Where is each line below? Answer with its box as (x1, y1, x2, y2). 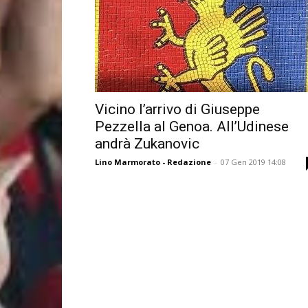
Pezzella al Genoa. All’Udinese (95, 118, 289, 135)
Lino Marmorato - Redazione (95, 157, 211, 167)
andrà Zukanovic (95, 135, 199, 152)
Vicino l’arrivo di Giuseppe (95, 101, 260, 118)
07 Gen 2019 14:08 (221, 157, 286, 167)
